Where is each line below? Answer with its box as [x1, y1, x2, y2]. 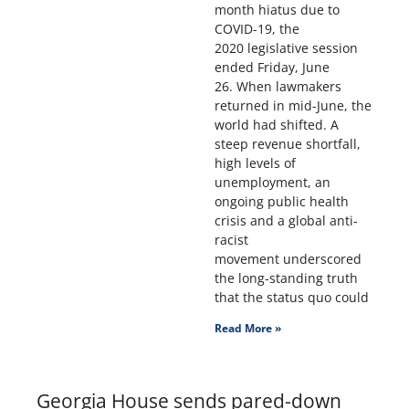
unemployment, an [214, 173, 330, 192]
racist [214, 231, 248, 249]
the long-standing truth [214, 269, 358, 288]
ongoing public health [214, 193, 349, 211]
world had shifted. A [214, 116, 339, 134]
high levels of [214, 154, 296, 173]
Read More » [214, 320, 281, 337]
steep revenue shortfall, [214, 135, 361, 153]
